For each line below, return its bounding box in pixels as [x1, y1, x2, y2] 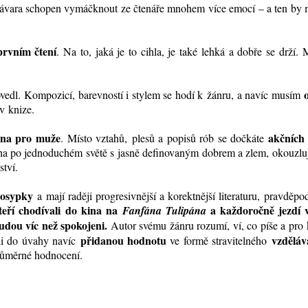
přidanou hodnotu [80, 232, 166, 249]
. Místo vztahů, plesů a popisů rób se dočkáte [60, 131, 268, 146]
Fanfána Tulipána [122, 203, 206, 219]
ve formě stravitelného [166, 233, 272, 248]
